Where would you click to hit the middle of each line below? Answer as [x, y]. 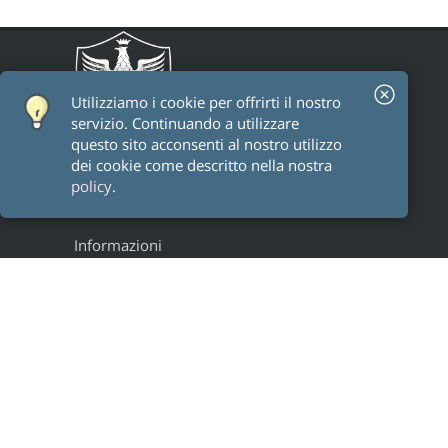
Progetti [112, 345]
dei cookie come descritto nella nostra [201, 165]
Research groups [137, 323]
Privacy [110, 432]
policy [91, 186]
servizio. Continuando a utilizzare [185, 123]
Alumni [109, 301]
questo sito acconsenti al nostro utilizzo [206, 144]
